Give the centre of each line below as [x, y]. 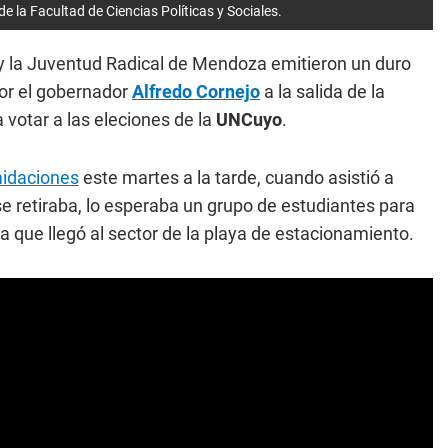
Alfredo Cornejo [196, 91]
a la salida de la [322, 91]
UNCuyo [249, 119]
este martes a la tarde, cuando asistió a [236, 177]
